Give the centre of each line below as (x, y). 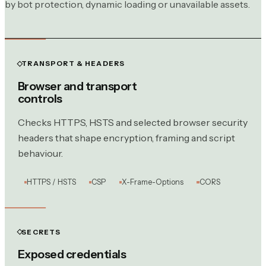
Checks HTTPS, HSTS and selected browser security (132, 122)
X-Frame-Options (153, 182)
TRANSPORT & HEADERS (73, 64)
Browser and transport (77, 86)
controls (40, 98)
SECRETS (41, 232)
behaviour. (40, 153)
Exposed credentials (72, 254)
